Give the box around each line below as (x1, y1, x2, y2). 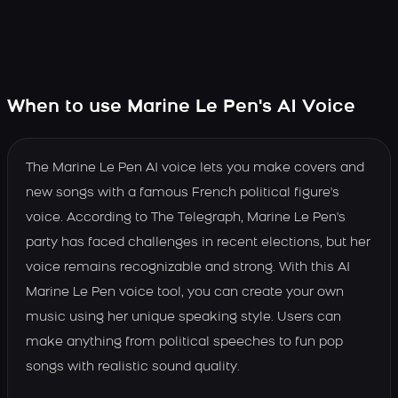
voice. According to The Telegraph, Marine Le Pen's (26, 211, 346, 225)
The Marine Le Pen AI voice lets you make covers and (26, 162, 364, 175)
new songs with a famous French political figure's (26, 187, 339, 200)
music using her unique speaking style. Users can (26, 311, 341, 324)
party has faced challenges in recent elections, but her (26, 236, 370, 250)
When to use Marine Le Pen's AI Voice (7, 99, 355, 116)
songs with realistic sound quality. (26, 361, 240, 374)
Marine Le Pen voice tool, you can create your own (26, 286, 344, 299)
